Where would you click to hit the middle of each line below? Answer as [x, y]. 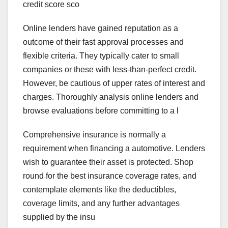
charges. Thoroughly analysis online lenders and [111, 97]
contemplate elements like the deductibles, [99, 190]
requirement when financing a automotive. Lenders [114, 149]
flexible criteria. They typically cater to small [101, 56]
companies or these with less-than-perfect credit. [110, 70]
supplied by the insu [59, 217]
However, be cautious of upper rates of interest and [114, 83]
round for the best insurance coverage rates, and [110, 176]
